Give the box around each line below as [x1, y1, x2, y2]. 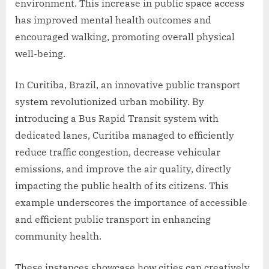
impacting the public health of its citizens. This [15, 180, 229, 192]
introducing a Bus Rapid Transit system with [15, 112, 219, 125]
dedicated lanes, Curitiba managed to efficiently [15, 129, 234, 142]
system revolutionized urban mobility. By [15, 95, 204, 108]
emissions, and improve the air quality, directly [15, 163, 231, 175]
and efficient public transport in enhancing [15, 213, 211, 226]
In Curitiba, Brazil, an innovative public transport [15, 79, 240, 91]
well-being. [15, 47, 65, 60]
